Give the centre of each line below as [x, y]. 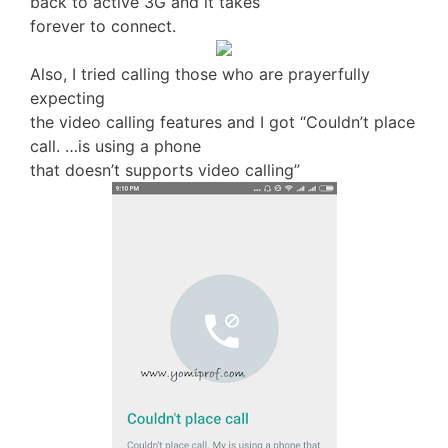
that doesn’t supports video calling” [165, 170]
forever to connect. [103, 26]
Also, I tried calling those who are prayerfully [200, 74]
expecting [67, 98]
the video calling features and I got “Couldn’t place [222, 122]
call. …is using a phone [115, 146]
